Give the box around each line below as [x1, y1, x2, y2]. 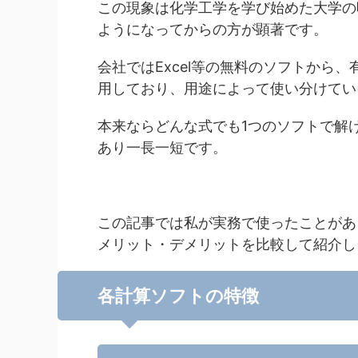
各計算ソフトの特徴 [97, 284, 259, 306]
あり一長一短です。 [97, 138, 227, 156]
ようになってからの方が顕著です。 [97, 20, 328, 38]
